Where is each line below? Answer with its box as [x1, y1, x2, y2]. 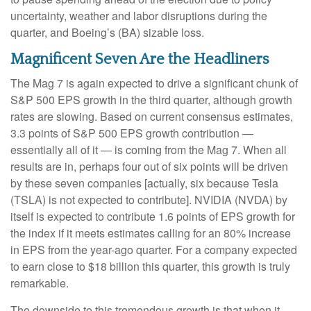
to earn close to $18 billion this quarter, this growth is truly [10, 258, 290, 274]
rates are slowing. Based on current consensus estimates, [10, 108, 293, 124]
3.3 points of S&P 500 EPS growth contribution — [10, 124, 253, 141]
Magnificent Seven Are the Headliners [10, 50, 269, 68]
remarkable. [10, 274, 69, 291]
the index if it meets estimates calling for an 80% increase [10, 224, 291, 241]
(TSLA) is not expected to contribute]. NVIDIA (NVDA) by [10, 191, 287, 208]
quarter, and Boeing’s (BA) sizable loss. [10, 24, 204, 40]
